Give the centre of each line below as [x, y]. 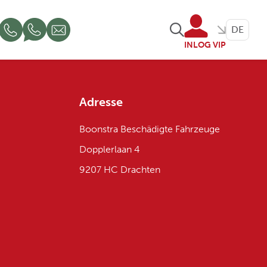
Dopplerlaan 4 [110, 149]
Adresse [101, 102]
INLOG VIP [205, 45]
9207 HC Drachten [120, 170]
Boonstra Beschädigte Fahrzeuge [150, 129]
